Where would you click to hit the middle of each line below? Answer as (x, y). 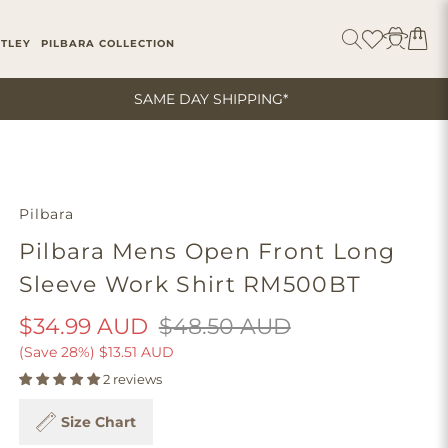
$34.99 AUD (83, 326)
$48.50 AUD (224, 326)
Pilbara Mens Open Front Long (207, 251)
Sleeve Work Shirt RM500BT (190, 284)
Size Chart (98, 422)
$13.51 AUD (136, 352)
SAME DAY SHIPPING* (210, 99)
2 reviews (132, 379)
